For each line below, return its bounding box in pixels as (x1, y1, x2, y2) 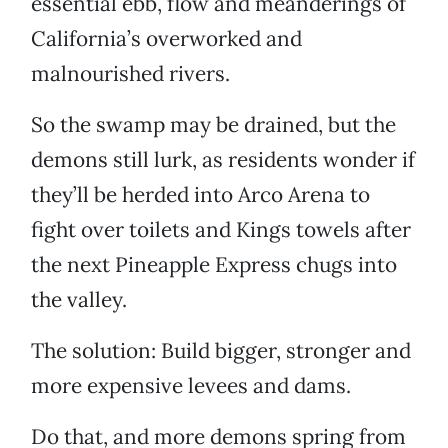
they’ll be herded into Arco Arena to (31, 181, 370, 209)
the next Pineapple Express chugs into (31, 251, 397, 279)
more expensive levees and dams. (31, 372, 351, 400)
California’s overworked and (31, 25, 302, 53)
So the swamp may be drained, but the (31, 111, 396, 139)
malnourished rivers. (31, 60, 230, 88)
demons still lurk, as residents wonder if (31, 146, 415, 174)
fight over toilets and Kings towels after (31, 216, 411, 244)
